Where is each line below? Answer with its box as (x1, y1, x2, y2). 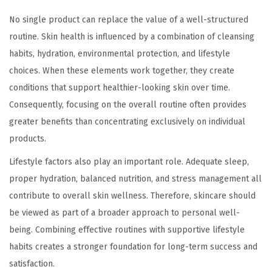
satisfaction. (9, 259, 55, 270)
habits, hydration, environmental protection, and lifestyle (9, 49, 230, 59)
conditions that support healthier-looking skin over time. (9, 83, 230, 93)
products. (9, 134, 46, 144)
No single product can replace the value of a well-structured (9, 15, 248, 25)
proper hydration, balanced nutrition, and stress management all (9, 174, 262, 185)
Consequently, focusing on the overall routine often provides (9, 100, 246, 110)
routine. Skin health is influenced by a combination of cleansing (9, 32, 254, 42)
